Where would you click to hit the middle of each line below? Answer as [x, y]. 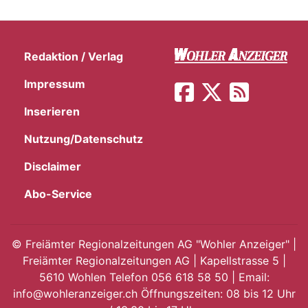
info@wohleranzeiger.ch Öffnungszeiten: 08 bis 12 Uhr [154, 293]
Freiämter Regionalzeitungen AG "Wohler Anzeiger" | [159, 244]
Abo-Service [58, 194]
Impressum [55, 84]
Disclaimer [53, 166]
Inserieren [52, 111]
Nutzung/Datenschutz [84, 139]
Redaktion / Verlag [74, 56]
